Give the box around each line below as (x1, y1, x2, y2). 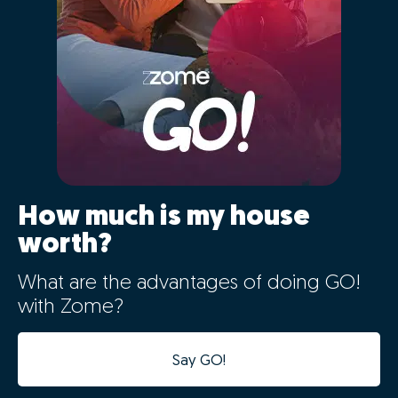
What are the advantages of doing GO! (18, 273, 361, 294)
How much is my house (18, 203, 310, 232)
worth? (18, 230, 112, 259)
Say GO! (172, 353, 226, 369)
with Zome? (18, 297, 123, 318)
